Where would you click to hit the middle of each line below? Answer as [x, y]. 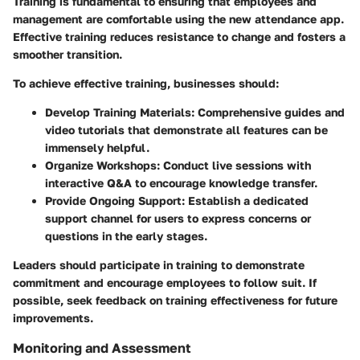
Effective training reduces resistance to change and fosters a [179, 37]
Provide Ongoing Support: [115, 201]
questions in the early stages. [126, 236]
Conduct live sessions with [235, 166]
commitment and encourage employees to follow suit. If [165, 283]
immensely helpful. [97, 148]
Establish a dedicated [247, 201]
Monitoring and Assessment [102, 348]
